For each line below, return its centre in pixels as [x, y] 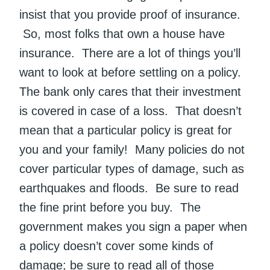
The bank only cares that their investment [130, 92]
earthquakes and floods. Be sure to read [129, 188]
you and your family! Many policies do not [132, 150]
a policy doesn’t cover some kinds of [116, 246]
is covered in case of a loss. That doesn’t [130, 111]
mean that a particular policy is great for [126, 130]
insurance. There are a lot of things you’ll [130, 53]
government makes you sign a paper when [133, 227]
